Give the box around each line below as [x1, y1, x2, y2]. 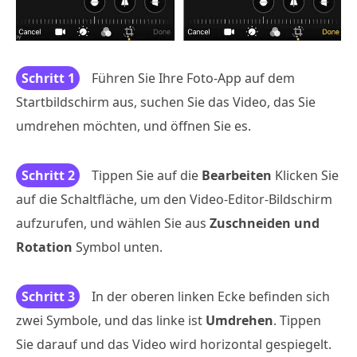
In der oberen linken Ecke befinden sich [92, 288, 330, 306]
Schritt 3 [21, 288, 75, 306]
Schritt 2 [21, 167, 75, 185]
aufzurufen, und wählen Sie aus [16, 214, 210, 233]
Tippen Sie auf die [92, 167, 202, 185]
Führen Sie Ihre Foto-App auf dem [92, 69, 295, 88]
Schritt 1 [21, 69, 75, 88]
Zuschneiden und [210, 214, 320, 233]
